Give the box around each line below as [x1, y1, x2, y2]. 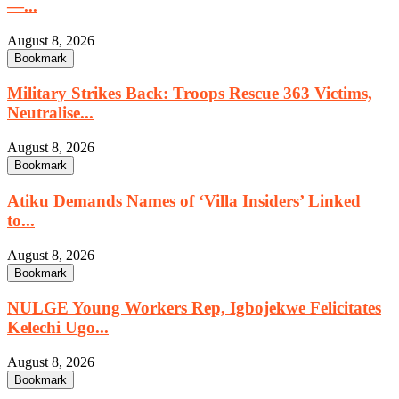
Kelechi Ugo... [7, 318, 109, 338]
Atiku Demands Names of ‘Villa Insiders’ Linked [7, 191, 361, 210]
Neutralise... [7, 103, 94, 123]
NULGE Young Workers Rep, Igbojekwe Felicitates [7, 298, 381, 318]
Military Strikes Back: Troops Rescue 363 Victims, [7, 84, 372, 103]
